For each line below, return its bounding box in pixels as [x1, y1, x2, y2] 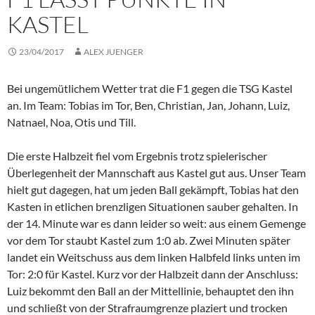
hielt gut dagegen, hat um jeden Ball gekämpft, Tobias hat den [7, 183, 299, 197]
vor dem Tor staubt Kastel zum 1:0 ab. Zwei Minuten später [7, 233, 290, 247]
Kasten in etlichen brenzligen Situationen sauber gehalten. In [7, 200, 298, 214]
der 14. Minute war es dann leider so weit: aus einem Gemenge [7, 217, 306, 231]
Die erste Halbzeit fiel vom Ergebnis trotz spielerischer [7, 149, 267, 163]
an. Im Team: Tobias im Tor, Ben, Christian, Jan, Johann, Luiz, [7, 98, 290, 112]
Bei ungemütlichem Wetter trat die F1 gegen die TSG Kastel [7, 82, 292, 96]
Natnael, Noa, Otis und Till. [7, 115, 136, 129]
